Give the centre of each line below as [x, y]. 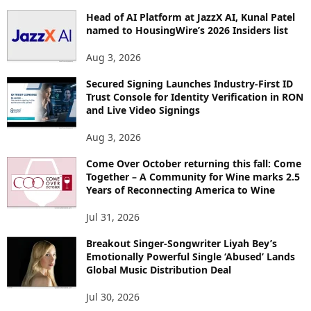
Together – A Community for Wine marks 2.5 [193, 177]
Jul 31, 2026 [113, 217]
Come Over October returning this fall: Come [194, 164]
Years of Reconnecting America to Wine [180, 190]
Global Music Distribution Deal [159, 270]
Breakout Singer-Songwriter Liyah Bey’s [182, 244]
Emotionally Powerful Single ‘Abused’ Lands [191, 257]
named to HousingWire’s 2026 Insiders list [187, 31]
